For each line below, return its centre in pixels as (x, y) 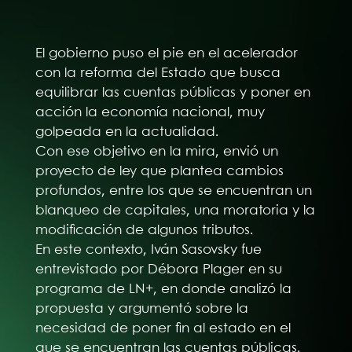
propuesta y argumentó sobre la (141, 308)
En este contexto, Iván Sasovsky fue (148, 249)
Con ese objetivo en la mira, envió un (156, 151)
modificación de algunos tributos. (144, 230)
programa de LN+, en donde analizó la (163, 289)
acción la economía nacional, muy (150, 112)
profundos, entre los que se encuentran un (173, 191)
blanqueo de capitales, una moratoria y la (175, 210)
